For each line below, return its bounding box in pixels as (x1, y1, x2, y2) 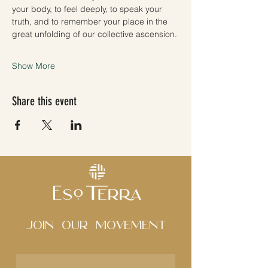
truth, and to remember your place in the (12, 16, 170, 27)
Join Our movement (25, 219, 166, 232)
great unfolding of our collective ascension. (12, 28, 177, 39)
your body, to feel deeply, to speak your (12, 3, 165, 14)
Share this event (12, 93, 77, 108)
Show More (12, 60, 55, 71)
